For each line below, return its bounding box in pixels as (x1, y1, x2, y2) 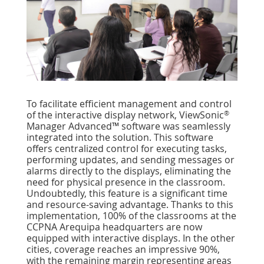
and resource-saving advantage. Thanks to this (27, 198, 233, 212)
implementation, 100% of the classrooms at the (27, 209, 236, 223)
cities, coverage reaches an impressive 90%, (27, 243, 220, 256)
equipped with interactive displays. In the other (27, 232, 235, 245)
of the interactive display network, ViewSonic (27, 108, 224, 122)
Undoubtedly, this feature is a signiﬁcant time (27, 187, 227, 200)
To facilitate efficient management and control (27, 97, 232, 111)
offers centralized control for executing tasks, (27, 142, 227, 156)
